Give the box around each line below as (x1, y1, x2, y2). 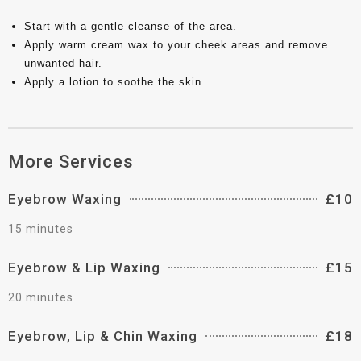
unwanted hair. (24, 57, 102, 70)
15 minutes (8, 222, 73, 236)
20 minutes (8, 291, 73, 305)
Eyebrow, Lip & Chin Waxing (8, 328, 197, 345)
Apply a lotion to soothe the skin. (24, 76, 205, 89)
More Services (8, 151, 134, 172)
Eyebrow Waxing (8, 191, 122, 208)
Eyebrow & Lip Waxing (8, 259, 160, 276)
